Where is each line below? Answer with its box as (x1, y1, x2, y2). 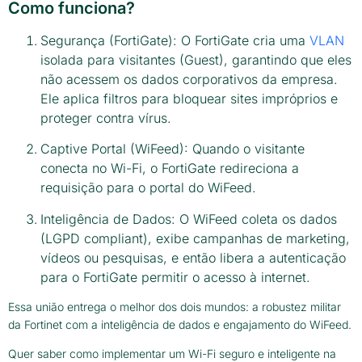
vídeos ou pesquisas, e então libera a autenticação (40, 249, 346, 266)
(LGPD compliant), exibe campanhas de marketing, (40, 229, 350, 246)
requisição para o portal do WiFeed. (40, 179, 256, 196)
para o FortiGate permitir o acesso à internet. (40, 268, 310, 285)
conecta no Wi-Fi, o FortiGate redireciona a (40, 160, 299, 177)
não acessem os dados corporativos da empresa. (40, 70, 338, 87)
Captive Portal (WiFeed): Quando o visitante (40, 141, 305, 158)
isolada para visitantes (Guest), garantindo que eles (40, 51, 351, 68)
